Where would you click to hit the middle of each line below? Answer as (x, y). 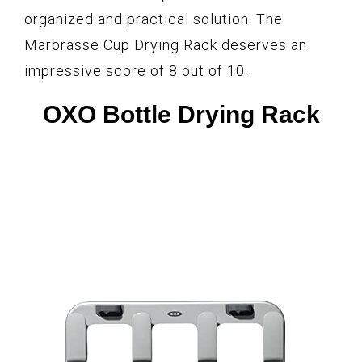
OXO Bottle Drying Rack (181, 115)
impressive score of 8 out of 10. (136, 71)
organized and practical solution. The (154, 19)
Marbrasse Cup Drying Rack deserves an (166, 45)
